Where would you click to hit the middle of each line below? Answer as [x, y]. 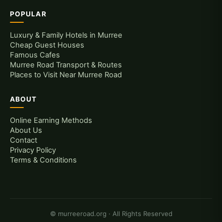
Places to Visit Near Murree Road [66, 75]
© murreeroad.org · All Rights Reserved [111, 213]
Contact [24, 140]
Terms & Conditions [43, 160]
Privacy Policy [33, 150]
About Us [26, 130]
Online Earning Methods [51, 120]
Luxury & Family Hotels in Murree [66, 35]
